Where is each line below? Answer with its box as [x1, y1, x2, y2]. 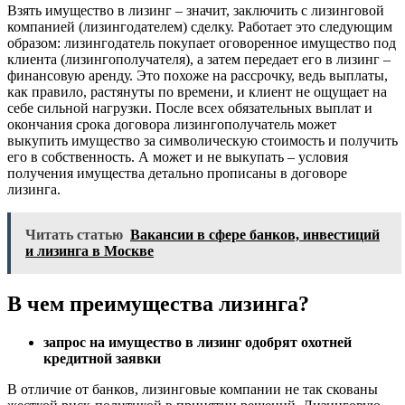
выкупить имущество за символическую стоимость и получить [7, 132, 398, 148]
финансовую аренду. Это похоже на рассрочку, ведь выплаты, [7, 67, 388, 83]
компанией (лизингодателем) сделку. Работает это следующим [7, 18, 392, 34]
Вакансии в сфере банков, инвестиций [130, 226, 380, 242]
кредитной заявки [43, 350, 161, 366]
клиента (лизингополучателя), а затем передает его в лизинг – [7, 51, 391, 67]
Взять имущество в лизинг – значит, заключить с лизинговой [7, 2, 384, 18]
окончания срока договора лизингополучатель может [7, 116, 336, 132]
